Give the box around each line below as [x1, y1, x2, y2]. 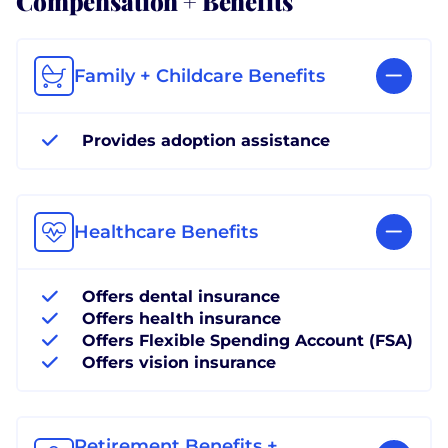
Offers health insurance [82, 308, 281, 328]
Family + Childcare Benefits [74, 64, 325, 87]
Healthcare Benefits [74, 220, 258, 243]
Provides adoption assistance [82, 130, 330, 150]
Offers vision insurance [82, 352, 276, 372]
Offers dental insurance [82, 286, 280, 306]
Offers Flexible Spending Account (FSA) [82, 330, 413, 350]
